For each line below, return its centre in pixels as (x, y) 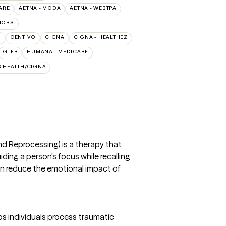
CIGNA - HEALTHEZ (100, 37)
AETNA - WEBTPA (93, 8)
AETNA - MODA (40, 8)
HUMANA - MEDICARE (58, 52)
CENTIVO (23, 37)
